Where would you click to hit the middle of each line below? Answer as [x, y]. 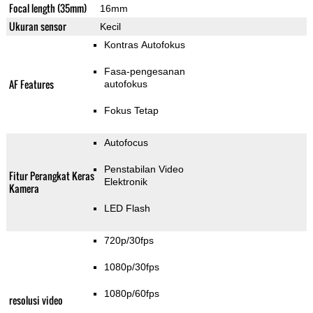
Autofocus [126, 143]
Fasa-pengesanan [144, 72]
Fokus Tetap [131, 111]
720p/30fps [129, 241]
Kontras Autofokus [144, 45]
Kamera [24, 189]
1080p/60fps [131, 294]
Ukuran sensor [37, 27]
